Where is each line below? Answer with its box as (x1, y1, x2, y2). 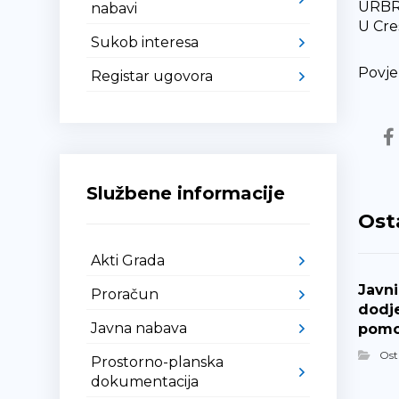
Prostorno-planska (91, 354, 224, 370)
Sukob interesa (91, 34, 199, 51)
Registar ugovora (91, 68, 214, 85)
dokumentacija (91, 373, 199, 390)
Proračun (91, 286, 159, 303)
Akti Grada (91, 252, 166, 269)
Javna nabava (91, 320, 188, 337)
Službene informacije (86, 183, 286, 204)
